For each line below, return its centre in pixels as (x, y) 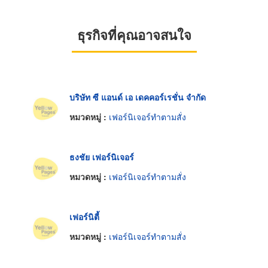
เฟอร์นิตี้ (84, 216)
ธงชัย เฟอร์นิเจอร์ (102, 156)
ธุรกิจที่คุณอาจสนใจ (134, 34)
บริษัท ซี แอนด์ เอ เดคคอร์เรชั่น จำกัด (138, 97)
